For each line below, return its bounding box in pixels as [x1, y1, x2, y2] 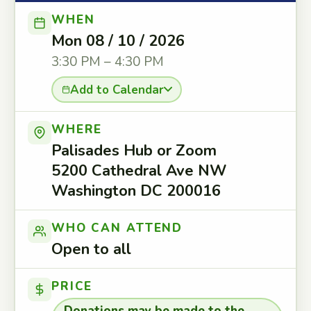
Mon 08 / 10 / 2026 [51, 31, 185, 51]
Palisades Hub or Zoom [51, 140, 217, 161]
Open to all [51, 239, 131, 260]
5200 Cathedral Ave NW [51, 160, 226, 181]
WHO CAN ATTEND [51, 220, 183, 236]
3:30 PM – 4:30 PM [51, 53, 164, 71]
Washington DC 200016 [51, 180, 221, 201]
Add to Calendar [69, 81, 164, 98]
